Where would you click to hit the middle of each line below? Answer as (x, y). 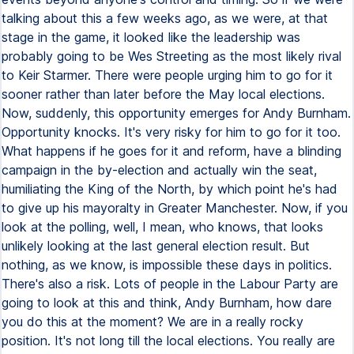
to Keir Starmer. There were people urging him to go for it (167, 75)
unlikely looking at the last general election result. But (156, 246)
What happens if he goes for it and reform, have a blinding (171, 151)
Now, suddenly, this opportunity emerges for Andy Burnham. (176, 113)
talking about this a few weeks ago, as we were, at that (165, 18)
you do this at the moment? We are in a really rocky (153, 322)
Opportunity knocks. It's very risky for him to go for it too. (171, 132)
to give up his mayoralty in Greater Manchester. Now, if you (175, 208)
